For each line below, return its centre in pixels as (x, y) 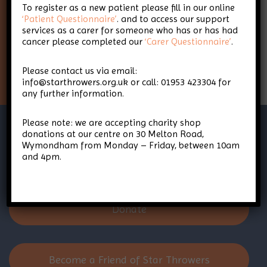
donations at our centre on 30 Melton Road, (113, 134)
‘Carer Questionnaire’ (188, 41)
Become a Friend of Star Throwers (129, 259)
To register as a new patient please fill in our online (129, 7)
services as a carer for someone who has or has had (130, 30)
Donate (129, 209)
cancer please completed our (84, 41)
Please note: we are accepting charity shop (112, 122)
